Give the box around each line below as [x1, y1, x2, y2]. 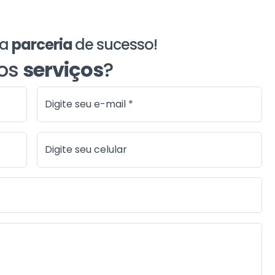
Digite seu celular [45, 142, 128, 157]
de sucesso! [74, 34, 157, 55]
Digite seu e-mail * [45, 96, 134, 111]
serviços [22, 55, 103, 83]
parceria [11, 34, 75, 55]
